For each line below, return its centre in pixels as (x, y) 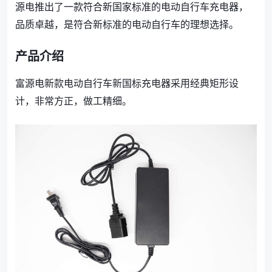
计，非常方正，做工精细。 (73, 101)
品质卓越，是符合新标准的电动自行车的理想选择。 (127, 24)
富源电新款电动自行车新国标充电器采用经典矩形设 (127, 83)
